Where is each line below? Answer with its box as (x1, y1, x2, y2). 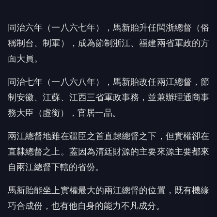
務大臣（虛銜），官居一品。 (8, 108, 121, 118)
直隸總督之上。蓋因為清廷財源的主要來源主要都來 (8, 146, 209, 157)
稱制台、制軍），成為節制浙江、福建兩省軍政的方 (8, 38, 209, 48)
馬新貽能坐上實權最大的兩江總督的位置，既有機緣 (8, 185, 209, 196)
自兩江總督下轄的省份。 (8, 162, 104, 172)
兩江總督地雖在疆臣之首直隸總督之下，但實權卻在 (8, 131, 209, 141)
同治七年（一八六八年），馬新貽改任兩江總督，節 (8, 77, 209, 87)
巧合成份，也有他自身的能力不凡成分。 (8, 201, 165, 211)
